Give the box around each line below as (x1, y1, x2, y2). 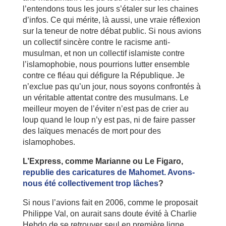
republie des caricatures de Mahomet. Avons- (22, 167, 195, 177)
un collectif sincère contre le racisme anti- (22, 37, 170, 46)
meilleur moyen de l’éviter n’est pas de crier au (22, 104, 189, 113)
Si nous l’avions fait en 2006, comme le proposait (22, 198, 198, 207)
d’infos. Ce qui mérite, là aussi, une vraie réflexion (22, 15, 200, 24)
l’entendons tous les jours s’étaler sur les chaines (22, 4, 198, 13)
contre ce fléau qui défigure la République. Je (22, 71, 185, 80)
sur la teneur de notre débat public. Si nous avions (22, 26, 201, 35)
